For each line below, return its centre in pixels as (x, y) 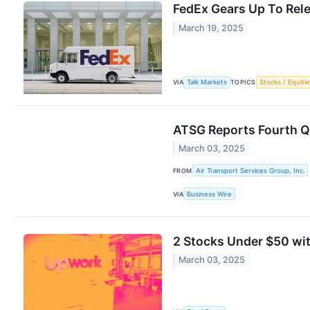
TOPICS (243, 82)
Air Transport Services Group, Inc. (250, 170)
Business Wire (210, 194)
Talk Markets (207, 82)
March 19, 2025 (211, 28)
